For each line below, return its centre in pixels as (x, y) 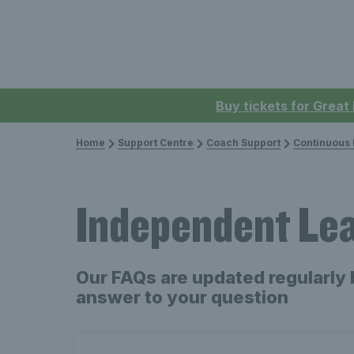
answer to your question (182, 297)
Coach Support (243, 143)
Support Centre (156, 143)
